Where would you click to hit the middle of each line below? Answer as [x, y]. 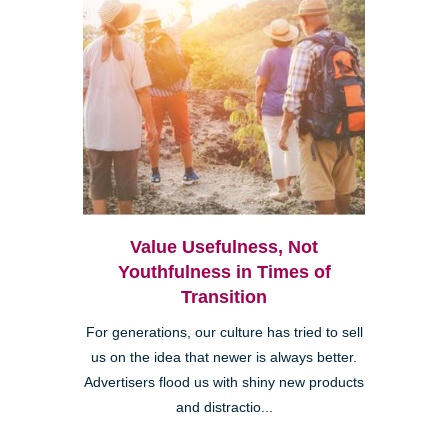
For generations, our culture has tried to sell [224, 332]
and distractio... [224, 407]
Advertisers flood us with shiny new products [224, 382]
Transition [224, 296]
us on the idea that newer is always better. [224, 357]
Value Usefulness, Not [224, 246]
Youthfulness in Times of [224, 271]
